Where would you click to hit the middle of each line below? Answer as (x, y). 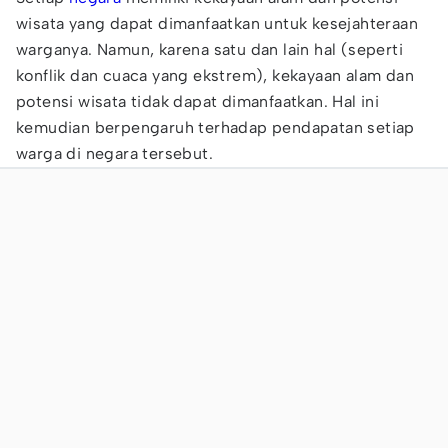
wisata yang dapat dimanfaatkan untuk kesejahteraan (217, 23)
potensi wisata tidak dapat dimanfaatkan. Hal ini (198, 101)
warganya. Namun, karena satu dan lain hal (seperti (209, 49)
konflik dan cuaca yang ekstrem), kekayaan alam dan (215, 75)
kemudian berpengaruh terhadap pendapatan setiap (215, 127)
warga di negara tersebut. (114, 153)
